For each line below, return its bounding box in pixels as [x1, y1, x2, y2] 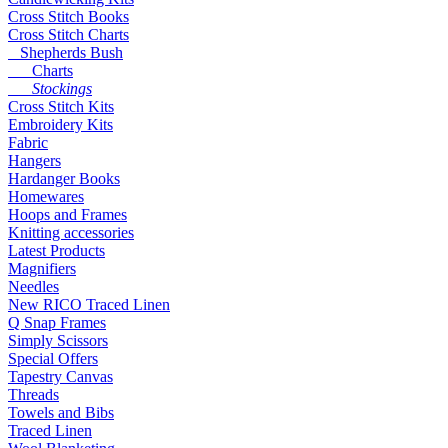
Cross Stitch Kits [8, 98, 114, 116]
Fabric [8, 134, 48, 152]
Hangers [8, 152, 61, 170]
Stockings [8, 80, 92, 98]
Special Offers [8, 350, 98, 368]
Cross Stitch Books [8, 8, 129, 26]
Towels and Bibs [8, 404, 114, 422]
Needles [8, 278, 59, 296]
